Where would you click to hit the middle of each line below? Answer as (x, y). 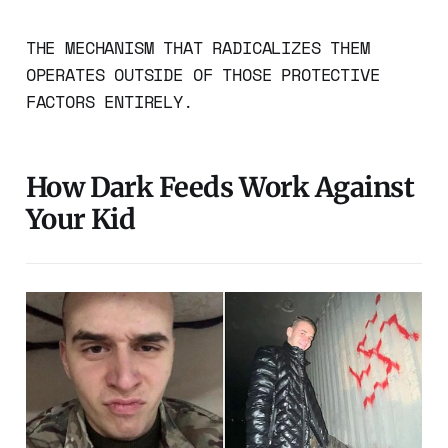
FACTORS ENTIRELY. (109, 101)
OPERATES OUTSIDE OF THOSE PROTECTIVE (202, 74)
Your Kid (80, 218)
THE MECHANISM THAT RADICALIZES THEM (197, 47)
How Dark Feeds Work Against (220, 186)
